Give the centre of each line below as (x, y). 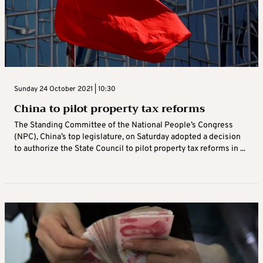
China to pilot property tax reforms (109, 108)
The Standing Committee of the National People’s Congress (124, 125)
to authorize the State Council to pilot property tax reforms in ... (130, 149)
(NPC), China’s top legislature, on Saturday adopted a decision (127, 137)
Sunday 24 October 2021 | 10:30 (65, 89)
